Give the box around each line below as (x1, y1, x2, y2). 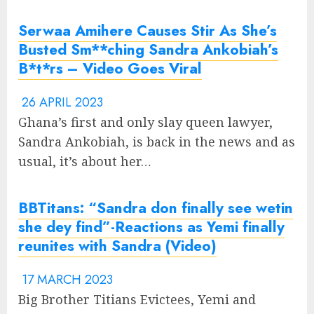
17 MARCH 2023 (18, 271, 113, 289)
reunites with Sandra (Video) (18, 235, 217, 257)
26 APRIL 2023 (18, 93, 103, 112)
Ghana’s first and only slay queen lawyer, (18, 114, 273, 131)
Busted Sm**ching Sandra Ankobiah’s (18, 39, 278, 61)
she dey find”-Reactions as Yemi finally (18, 216, 285, 238)
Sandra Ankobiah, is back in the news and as (18, 133, 295, 151)
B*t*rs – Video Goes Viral (18, 57, 202, 80)
